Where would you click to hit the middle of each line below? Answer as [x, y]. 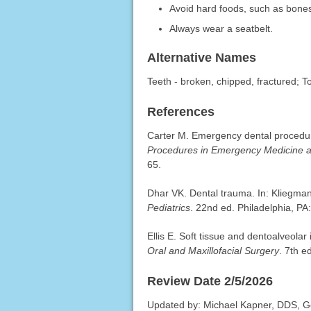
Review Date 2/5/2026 [210, 281]
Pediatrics [168, 208]
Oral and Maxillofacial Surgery [213, 251]
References [180, 112]
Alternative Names [201, 58]
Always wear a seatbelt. [221, 29]
